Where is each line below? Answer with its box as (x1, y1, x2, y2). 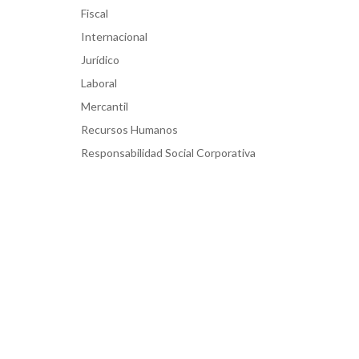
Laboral (81, 75, 117, 90)
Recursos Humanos (81, 122, 178, 136)
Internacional (81, 29, 147, 43)
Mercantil (81, 99, 128, 113)
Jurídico (81, 52, 119, 67)
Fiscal (81, 6, 108, 20)
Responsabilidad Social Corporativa (81, 145, 256, 159)
